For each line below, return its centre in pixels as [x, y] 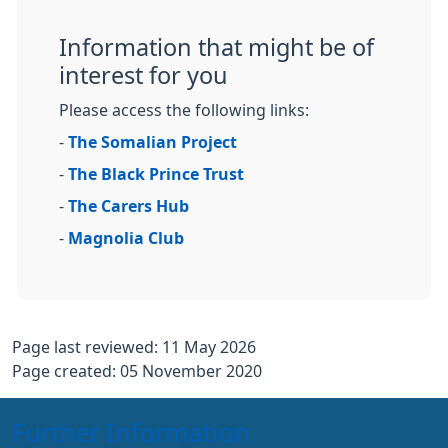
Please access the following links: [184, 110]
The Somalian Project [152, 142]
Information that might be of [216, 47]
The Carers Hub [128, 206]
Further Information [131, 433]
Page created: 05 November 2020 [137, 371]
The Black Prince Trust [156, 174]
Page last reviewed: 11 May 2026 [134, 347]
